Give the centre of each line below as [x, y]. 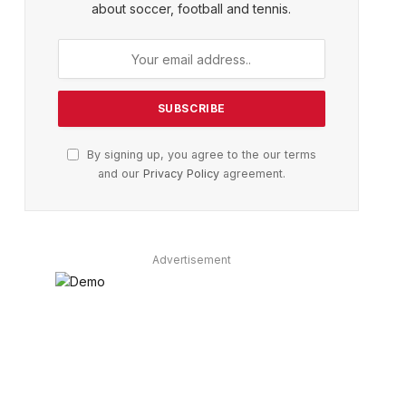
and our [120, 174]
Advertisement [191, 260]
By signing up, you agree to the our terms [199, 155]
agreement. [252, 174]
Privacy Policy [181, 174]
